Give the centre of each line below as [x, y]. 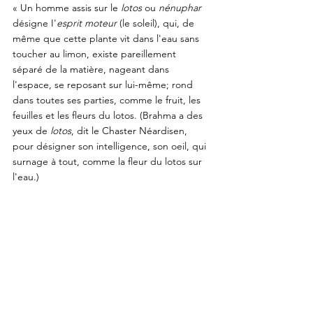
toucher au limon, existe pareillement [96, 53]
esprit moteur [87, 23]
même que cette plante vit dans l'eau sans [107, 38]
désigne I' [35, 23]
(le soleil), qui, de [157, 23]
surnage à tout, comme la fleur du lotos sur [109, 161]
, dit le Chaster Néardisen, [131, 130]
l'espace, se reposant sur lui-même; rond [104, 84]
